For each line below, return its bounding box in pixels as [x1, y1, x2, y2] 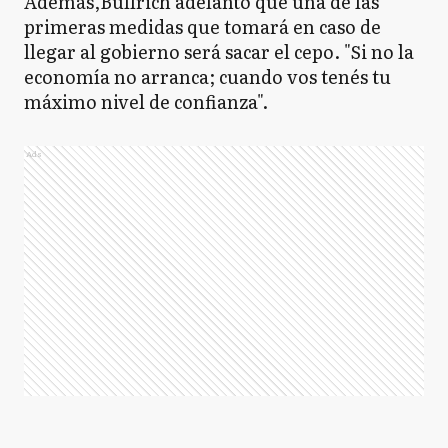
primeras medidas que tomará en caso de [24, 13, 381, 40]
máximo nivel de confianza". [24, 88, 272, 115]
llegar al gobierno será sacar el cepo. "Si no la [24, 38, 414, 65]
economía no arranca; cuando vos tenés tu [24, 63, 391, 90]
